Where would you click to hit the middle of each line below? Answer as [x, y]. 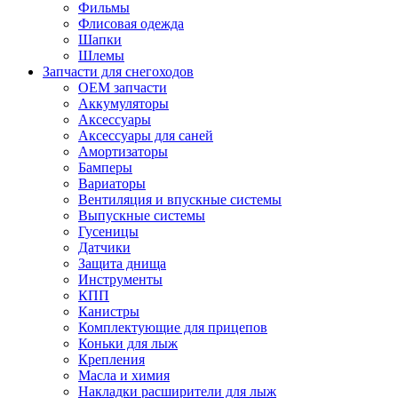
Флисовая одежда [131, 23]
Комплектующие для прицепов [173, 327]
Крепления [111, 359]
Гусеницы [108, 231]
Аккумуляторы [123, 103]
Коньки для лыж [128, 343]
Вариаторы [112, 183]
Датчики [104, 247]
